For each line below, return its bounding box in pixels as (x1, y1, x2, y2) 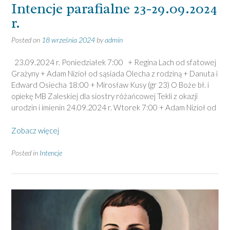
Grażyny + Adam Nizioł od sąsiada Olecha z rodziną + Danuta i (11, 69, 218, 79)
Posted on (11, 35, 42, 44)
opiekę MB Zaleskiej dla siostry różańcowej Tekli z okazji (11, 91, 198, 101)
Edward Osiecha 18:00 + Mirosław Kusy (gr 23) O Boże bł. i (11, 80, 209, 90)
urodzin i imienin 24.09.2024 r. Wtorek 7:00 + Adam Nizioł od (11, 103, 216, 112)
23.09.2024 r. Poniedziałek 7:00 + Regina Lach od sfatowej (11, 57, 216, 67)
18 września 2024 (42, 35, 95, 44)
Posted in (11, 148, 40, 158)
